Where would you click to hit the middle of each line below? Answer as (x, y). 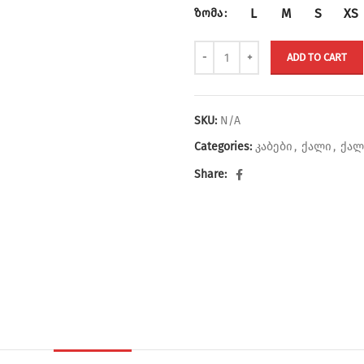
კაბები (274, 147)
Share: (210, 174)
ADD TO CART (317, 57)
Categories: (223, 147)
